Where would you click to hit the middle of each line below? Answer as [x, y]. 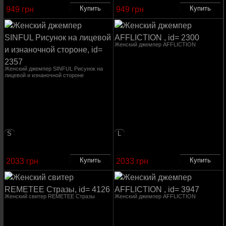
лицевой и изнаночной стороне [44, 75]
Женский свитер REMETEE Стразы [49, 196]
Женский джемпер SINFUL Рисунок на [53, 69]
